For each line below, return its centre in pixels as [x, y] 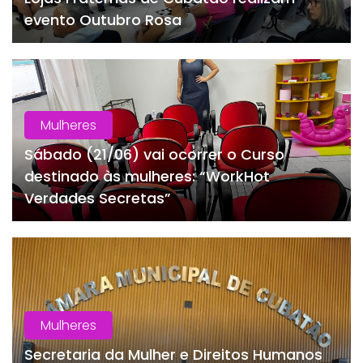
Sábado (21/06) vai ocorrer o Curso [154, 155]
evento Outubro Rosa [103, 20]
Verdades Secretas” [98, 199]
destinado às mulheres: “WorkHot [147, 177]
